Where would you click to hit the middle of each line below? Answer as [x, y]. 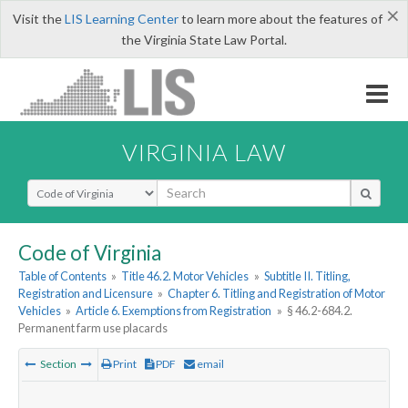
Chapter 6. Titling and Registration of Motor [277, 294]
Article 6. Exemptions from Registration [174, 311]
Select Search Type [82, 187]
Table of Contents [62, 276]
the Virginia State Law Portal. [204, 40]
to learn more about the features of [280, 19]
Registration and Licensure [86, 294]
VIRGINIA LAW [204, 152]
